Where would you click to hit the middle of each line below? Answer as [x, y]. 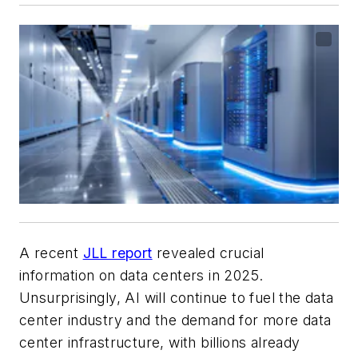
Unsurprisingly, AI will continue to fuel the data [177, 298]
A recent [51, 253]
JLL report [117, 253]
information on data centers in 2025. [141, 276]
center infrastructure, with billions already [160, 343]
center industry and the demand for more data [175, 320]
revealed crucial [208, 253]
